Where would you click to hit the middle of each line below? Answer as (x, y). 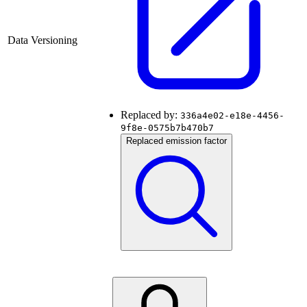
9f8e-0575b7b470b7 (167, 128)
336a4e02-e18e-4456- (232, 116)
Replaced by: (150, 115)
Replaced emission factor (176, 141)
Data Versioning (42, 40)
